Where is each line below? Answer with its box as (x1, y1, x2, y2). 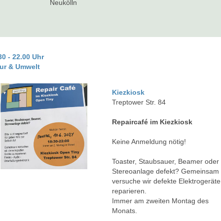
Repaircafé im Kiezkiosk (112, 118, 193, 126)
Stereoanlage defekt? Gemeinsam (112, 167, 220, 176)
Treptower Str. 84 (112, 98, 166, 107)
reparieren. (112, 187, 147, 195)
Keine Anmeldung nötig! (112, 138, 186, 146)
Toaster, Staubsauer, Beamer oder (112, 157, 220, 166)
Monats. (112, 207, 138, 215)
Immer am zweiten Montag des (112, 197, 209, 205)
